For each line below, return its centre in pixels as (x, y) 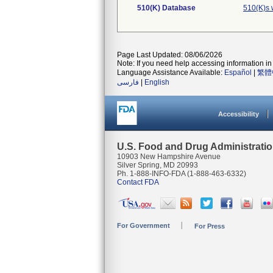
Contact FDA (138, 182)
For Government (144, 225)
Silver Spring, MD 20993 (158, 165)
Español (238, 73)
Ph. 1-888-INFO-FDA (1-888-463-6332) (182, 174)
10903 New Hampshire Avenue (169, 157)
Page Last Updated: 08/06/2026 (170, 55)
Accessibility (239, 114)
